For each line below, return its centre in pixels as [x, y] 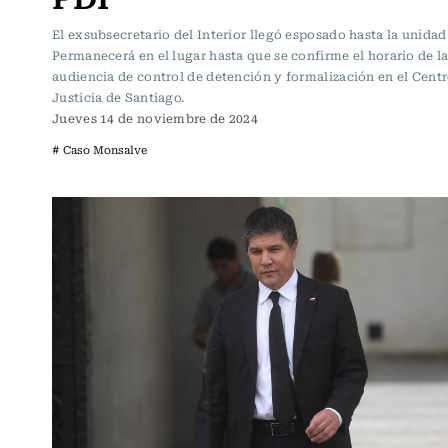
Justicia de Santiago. [118, 96]
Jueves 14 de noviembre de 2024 [155, 117]
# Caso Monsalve [99, 149]
